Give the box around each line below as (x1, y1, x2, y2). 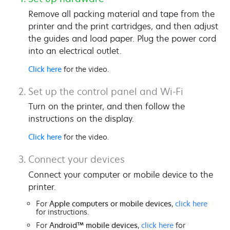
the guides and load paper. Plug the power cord (28, 32, 216, 44)
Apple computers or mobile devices (49, 198, 171, 208)
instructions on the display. (28, 113, 134, 125)
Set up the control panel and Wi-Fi (28, 85, 183, 98)
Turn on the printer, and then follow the (28, 101, 185, 112)
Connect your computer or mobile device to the (28, 168, 213, 180)
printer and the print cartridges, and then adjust (28, 20, 218, 32)
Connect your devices (28, 153, 125, 166)
